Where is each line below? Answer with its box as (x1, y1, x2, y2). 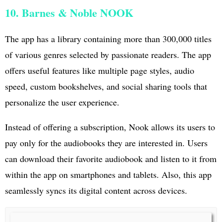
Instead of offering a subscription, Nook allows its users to (5, 120, 215, 133)
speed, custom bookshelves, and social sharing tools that (5, 80, 207, 92)
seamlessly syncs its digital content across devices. (5, 184, 187, 196)
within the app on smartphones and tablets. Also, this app (5, 168, 212, 180)
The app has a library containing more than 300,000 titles (5, 32, 212, 45)
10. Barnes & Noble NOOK (5, 4, 133, 21)
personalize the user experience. (5, 96, 119, 108)
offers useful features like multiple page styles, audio (5, 64, 194, 76)
